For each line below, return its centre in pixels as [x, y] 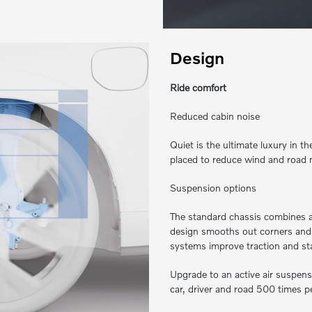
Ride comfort [198, 87]
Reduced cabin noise [215, 116]
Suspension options [213, 187]
